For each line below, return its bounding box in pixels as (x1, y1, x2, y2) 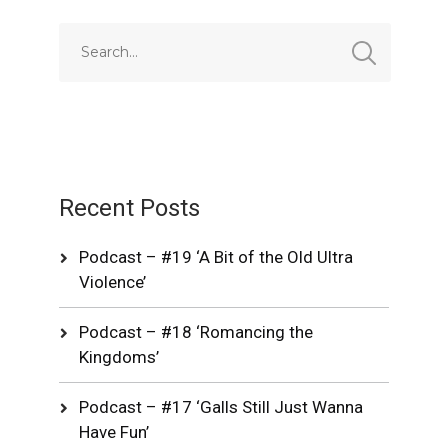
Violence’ (79, 272, 147, 292)
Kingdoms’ (79, 347, 160, 367)
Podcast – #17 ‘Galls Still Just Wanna (79, 397, 364, 417)
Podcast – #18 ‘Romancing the (79, 322, 314, 342)
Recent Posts (59, 194, 201, 222)
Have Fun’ (79, 422, 150, 442)
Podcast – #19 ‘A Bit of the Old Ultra (79, 247, 354, 267)
